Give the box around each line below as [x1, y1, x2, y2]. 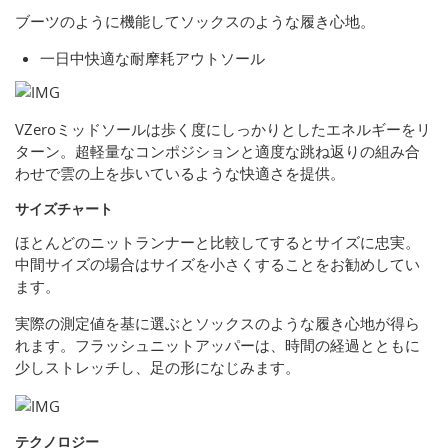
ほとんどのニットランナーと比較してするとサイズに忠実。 [15, 232, 420, 253]
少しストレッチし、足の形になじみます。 [15, 357, 300, 378]
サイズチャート [15, 199, 113, 219]
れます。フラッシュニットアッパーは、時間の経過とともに [15, 335, 420, 356]
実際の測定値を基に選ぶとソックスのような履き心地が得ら [15, 313, 420, 334]
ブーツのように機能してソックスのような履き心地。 [15, 11, 375, 32]
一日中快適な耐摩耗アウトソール [40, 48, 265, 69]
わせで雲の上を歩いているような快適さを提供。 [15, 163, 345, 184]
